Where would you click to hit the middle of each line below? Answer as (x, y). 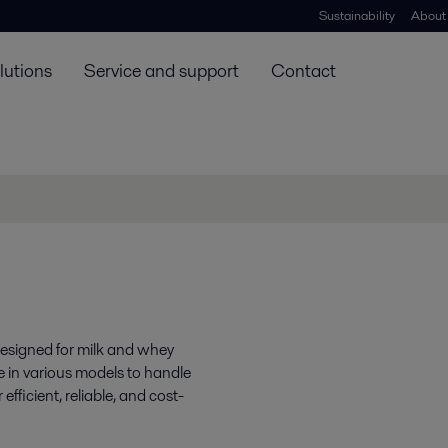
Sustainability (357, 15)
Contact (303, 70)
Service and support (161, 70)
